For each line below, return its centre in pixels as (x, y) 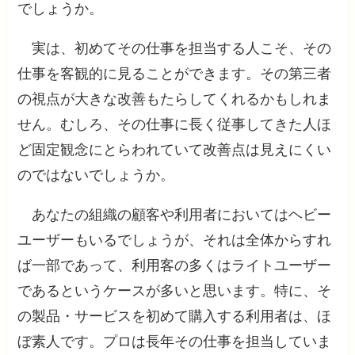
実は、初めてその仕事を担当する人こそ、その (175, 48)
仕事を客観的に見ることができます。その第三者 (175, 73)
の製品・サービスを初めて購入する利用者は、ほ (175, 316)
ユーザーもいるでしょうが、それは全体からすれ (175, 240)
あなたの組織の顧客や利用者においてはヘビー (175, 214)
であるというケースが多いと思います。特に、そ (175, 290)
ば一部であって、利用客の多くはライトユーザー (175, 265)
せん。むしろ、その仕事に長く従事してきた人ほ (175, 124)
